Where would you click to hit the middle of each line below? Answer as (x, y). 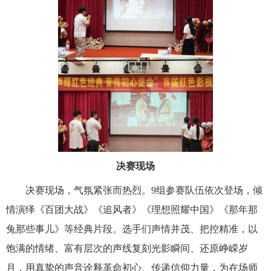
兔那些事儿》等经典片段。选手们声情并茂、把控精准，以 (132, 229)
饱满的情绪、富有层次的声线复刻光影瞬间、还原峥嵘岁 (127, 248)
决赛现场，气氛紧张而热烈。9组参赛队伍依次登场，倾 (144, 190)
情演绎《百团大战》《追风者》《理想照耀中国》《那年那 (132, 209)
